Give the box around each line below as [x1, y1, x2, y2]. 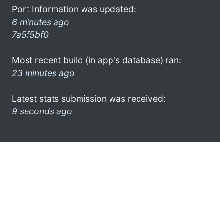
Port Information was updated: [12, 3, 136, 14]
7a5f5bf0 [12, 29, 49, 40]
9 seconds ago [12, 106, 72, 116]
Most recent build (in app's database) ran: [12, 55, 181, 65]
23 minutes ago [12, 67, 75, 78]
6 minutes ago [12, 16, 69, 27]
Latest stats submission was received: [12, 93, 165, 104]
